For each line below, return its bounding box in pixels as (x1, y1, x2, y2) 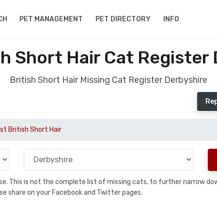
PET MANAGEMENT (19, 15, 83, 23)
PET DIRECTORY (95, 15, 151, 23)
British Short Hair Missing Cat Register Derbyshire (10, 75, 207, 85)
